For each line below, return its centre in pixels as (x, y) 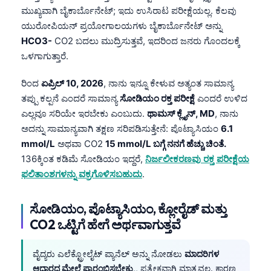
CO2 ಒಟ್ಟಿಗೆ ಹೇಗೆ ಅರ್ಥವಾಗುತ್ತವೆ (105, 224)
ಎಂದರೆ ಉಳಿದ (221, 98)
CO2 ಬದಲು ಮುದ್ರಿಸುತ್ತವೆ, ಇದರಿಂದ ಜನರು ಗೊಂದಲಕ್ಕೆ (146, 41)
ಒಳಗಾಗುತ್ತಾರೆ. (45, 56)
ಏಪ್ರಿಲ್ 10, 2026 (72, 83)
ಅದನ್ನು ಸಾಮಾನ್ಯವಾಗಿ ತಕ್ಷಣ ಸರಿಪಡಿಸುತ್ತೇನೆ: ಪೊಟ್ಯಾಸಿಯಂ (121, 128)
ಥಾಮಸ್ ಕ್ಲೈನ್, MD (181, 113)
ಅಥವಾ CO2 (80, 143)
